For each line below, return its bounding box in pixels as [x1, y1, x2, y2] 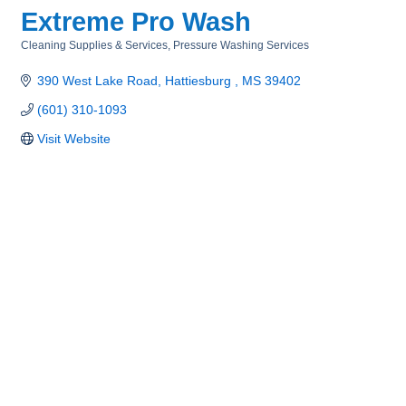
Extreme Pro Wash [21, 7, 251, 36]
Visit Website [36, 131, 111, 146]
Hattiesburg [164, 73, 235, 88]
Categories [20, 52, 77, 63]
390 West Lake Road [36, 73, 158, 88]
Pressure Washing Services [173, 39, 309, 52]
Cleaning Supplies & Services [21, 39, 168, 52]
